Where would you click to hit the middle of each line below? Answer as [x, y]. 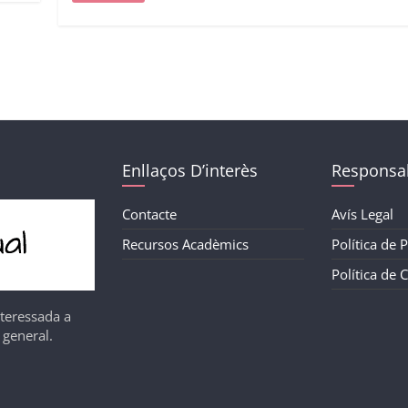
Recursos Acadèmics [185, 244]
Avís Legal [362, 214]
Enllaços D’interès [190, 170]
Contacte [149, 214]
